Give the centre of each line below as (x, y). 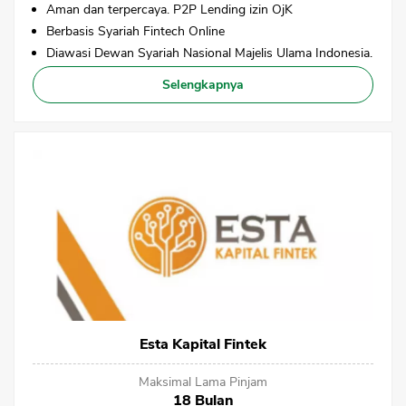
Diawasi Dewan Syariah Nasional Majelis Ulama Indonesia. (209, 53)
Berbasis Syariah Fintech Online (135, 31)
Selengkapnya (203, 84)
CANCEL (258, 376)
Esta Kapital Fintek (203, 345)
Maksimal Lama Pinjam (203, 382)
